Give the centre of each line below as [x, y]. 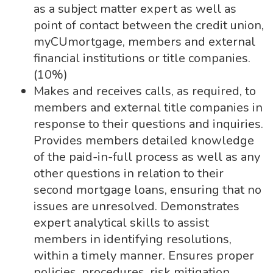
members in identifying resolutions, [133, 239]
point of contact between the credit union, [149, 25]
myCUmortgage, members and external [144, 42]
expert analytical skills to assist [121, 223]
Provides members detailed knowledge [144, 140]
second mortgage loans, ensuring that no [147, 190]
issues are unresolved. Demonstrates [136, 206]
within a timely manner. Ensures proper [144, 256]
